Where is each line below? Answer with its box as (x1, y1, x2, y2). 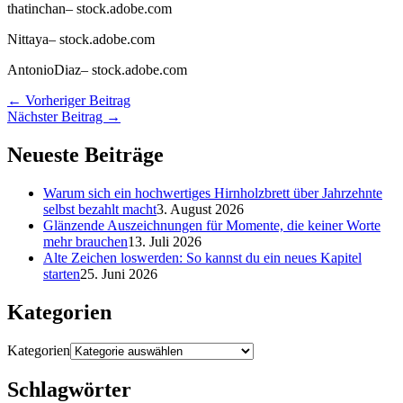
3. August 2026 (157, 201, 244, 218)
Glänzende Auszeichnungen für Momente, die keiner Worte (43, 218, 381, 234)
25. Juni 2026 (80, 266, 157, 282)
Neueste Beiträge (7, 143, 164, 167)
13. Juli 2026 (128, 234, 201, 250)
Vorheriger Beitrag (22, 93, 130, 109)
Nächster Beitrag (7, 109, 106, 125)
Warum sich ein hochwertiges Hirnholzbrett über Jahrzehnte (43, 185, 382, 201)
